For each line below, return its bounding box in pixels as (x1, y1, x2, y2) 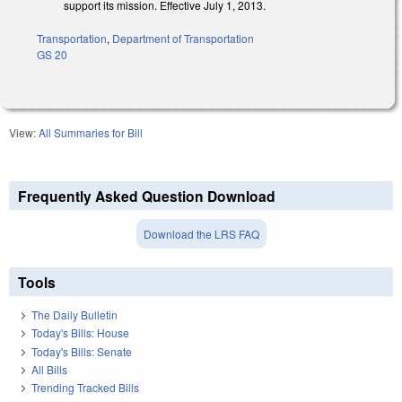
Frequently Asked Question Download (18, 185, 275, 206)
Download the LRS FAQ (143, 225, 259, 241)
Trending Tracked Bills (31, 380, 139, 396)
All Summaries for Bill (39, 124, 143, 140)
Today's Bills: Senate (31, 343, 132, 359)
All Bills (31, 362, 67, 378)
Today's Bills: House (31, 325, 129, 341)
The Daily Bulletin (31, 306, 118, 322)
